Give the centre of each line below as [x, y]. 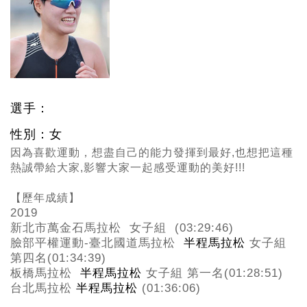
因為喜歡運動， [51, 153]
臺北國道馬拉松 [136, 243]
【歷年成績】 [45, 198]
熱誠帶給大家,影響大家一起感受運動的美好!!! [128, 168]
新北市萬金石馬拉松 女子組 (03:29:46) [122, 228]
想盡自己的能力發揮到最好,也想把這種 [193, 153]
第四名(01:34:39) [58, 258]
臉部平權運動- [50, 243]
